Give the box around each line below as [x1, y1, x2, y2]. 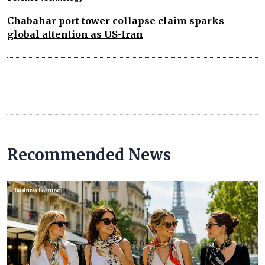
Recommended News [7, 144, 171, 164]
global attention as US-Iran [7, 28, 143, 40]
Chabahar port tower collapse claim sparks [7, 14, 224, 27]
